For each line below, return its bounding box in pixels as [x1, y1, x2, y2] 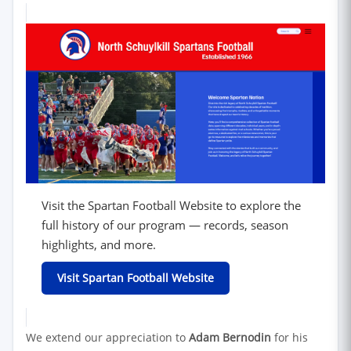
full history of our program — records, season [42, 216, 288, 233]
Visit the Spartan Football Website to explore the [42, 197, 301, 213]
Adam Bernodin [189, 329, 271, 345]
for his [271, 329, 308, 345]
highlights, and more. [42, 236, 156, 252]
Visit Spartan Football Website [57, 270, 214, 285]
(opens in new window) [213, 269, 334, 284]
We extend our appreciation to [26, 329, 189, 345]
